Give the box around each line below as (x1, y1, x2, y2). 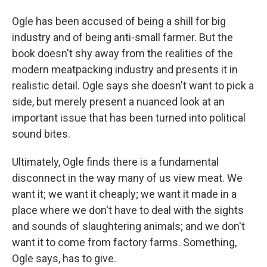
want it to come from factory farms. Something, (12, 236, 237, 249)
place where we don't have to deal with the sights (12, 204, 244, 216)
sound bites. (12, 128, 70, 140)
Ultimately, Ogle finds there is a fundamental (12, 156, 219, 168)
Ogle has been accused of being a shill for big (12, 15, 226, 27)
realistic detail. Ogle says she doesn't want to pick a (12, 79, 254, 92)
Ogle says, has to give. (12, 252, 116, 265)
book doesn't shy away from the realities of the (12, 47, 233, 60)
